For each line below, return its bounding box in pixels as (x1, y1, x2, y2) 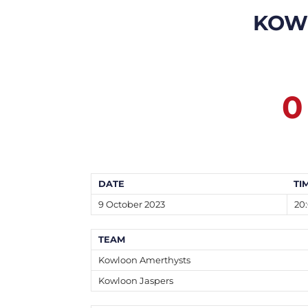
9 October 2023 (98, 199, 165, 210)
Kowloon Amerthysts (98, 254, 190, 266)
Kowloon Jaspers (98, 275, 173, 287)
